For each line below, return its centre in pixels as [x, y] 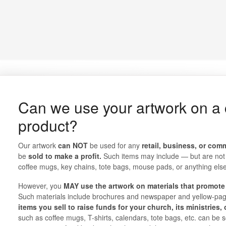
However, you [41, 186]
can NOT [73, 145]
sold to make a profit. [65, 156]
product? [48, 125]
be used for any [115, 145]
